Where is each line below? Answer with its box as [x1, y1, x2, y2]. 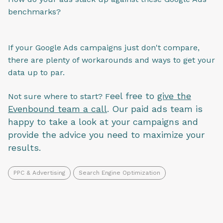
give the [157, 91, 191, 102]
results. [8, 142, 44, 153]
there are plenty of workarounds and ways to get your [8, 55, 215, 65]
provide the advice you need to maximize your [8, 129, 205, 140]
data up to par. [8, 67, 65, 77]
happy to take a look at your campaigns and [8, 116, 198, 127]
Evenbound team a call [8, 104, 107, 114]
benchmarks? [8, 6, 63, 16]
